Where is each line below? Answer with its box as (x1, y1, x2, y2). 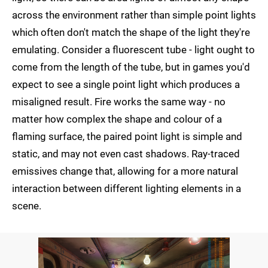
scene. (12, 200, 41, 212)
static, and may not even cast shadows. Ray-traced (12, 148, 240, 160)
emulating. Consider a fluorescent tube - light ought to (12, 44, 255, 56)
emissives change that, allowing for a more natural (12, 165, 238, 178)
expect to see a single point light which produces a (12, 78, 240, 91)
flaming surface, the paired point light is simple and (12, 130, 242, 143)
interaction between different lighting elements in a (12, 182, 241, 195)
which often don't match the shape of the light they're (12, 26, 250, 39)
